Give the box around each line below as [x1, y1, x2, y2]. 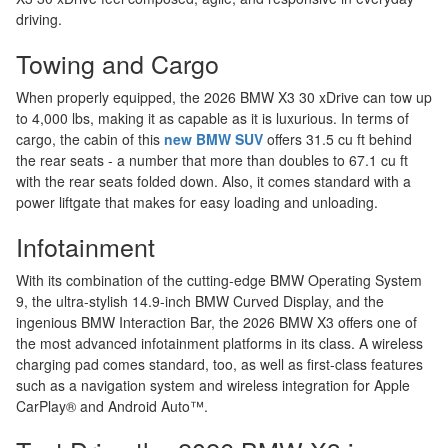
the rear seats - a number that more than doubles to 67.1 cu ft [16, 150, 408, 170]
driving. [16, 9, 62, 29]
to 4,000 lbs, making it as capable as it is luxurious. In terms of [16, 108, 409, 128]
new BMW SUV [164, 129, 263, 149]
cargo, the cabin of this [16, 129, 164, 149]
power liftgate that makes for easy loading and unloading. [16, 192, 378, 212]
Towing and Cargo [16, 45, 219, 81]
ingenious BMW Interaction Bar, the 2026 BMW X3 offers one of [16, 312, 417, 332]
